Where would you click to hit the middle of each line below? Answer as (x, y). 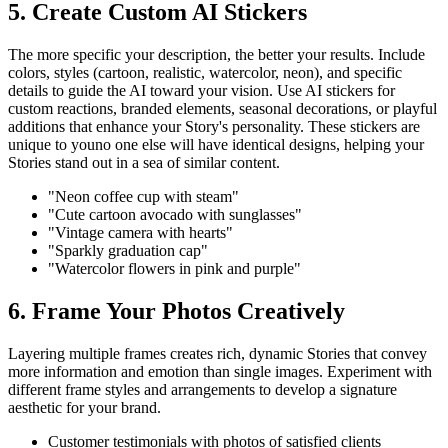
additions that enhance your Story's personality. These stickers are (214, 126)
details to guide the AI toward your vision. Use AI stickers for (201, 90)
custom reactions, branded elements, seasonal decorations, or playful (222, 108)
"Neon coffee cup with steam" (143, 196)
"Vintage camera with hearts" (140, 232)
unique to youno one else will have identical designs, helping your (216, 144)
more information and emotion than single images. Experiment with (220, 371)
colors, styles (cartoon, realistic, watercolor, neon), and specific (205, 72)
